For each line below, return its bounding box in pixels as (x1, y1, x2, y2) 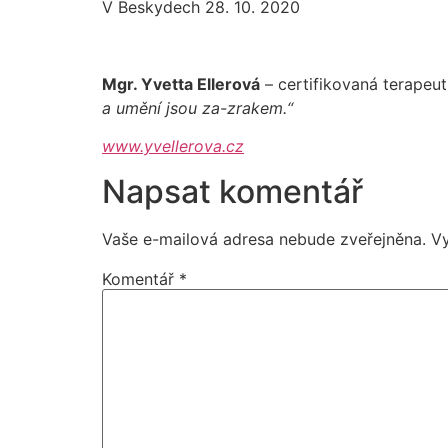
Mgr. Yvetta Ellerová (102, 73, 260, 94)
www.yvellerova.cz (102, 136, 244, 157)
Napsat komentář (102, 171, 363, 211)
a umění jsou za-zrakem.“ (102, 97, 293, 118)
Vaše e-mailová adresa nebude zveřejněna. (102, 228, 426, 249)
